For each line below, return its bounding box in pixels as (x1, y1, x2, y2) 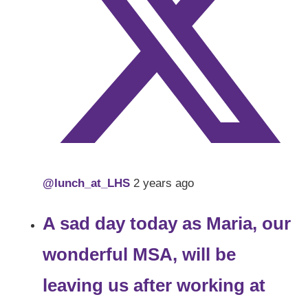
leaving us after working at (43, 276, 266, 296)
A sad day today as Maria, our (43, 214, 291, 234)
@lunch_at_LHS (43, 177, 134, 190)
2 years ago (133, 177, 195, 190)
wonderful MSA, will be (43, 245, 236, 265)
